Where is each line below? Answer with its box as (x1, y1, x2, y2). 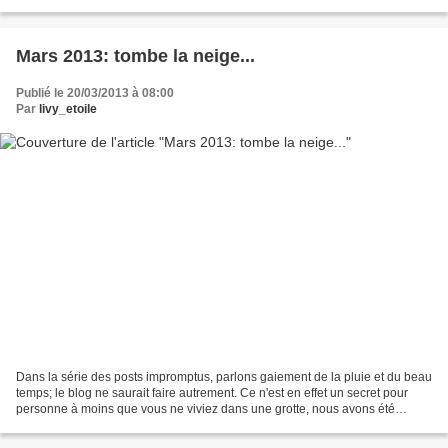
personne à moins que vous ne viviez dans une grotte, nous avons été (16, 401, 395, 416)
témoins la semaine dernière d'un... (16, 417, 206, 432)
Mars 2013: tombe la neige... (16, 46, 255, 67)
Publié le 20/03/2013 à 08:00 (16, 86, 174, 101)
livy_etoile (39, 102, 97, 117)
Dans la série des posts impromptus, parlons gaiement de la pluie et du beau (16, 369, 432, 384)
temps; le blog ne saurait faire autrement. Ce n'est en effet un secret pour (16, 385, 408, 400)
